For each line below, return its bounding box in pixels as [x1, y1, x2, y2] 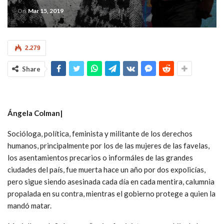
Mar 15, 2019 [28, 6, 63, 14]
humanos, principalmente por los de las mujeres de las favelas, [7, 140, 209, 150]
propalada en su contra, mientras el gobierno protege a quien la [7, 188, 215, 198]
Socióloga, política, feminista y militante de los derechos [7, 128, 192, 138]
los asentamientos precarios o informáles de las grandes [7, 152, 193, 162]
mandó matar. [7, 200, 51, 210]
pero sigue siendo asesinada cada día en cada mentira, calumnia [7, 176, 214, 186]
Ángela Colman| [7, 108, 62, 117]
